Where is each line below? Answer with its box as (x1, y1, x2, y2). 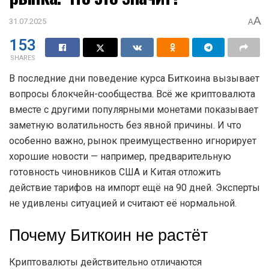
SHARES (10, 52, 35, 63)
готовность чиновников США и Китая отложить (9, 166, 221, 178)
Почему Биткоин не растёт (9, 223, 208, 248)
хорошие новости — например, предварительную (9, 150, 231, 162)
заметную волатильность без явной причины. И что (9, 119, 241, 131)
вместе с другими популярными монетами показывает (9, 103, 258, 115)
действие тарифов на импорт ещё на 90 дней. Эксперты (9, 181, 260, 193)
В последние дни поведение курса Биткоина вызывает (9, 72, 259, 84)
